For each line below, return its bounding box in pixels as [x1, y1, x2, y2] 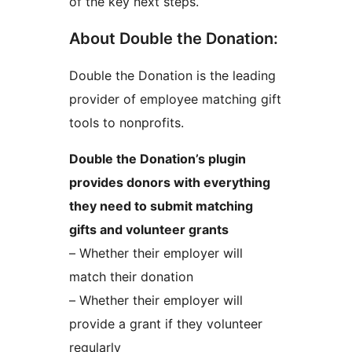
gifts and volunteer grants [69, 222, 229, 238]
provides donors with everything [69, 174, 270, 191]
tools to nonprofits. [69, 115, 184, 131]
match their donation [69, 269, 193, 285]
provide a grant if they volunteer [69, 316, 262, 332]
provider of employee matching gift [69, 91, 281, 108]
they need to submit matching [69, 198, 253, 214]
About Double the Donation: [69, 29, 278, 49]
